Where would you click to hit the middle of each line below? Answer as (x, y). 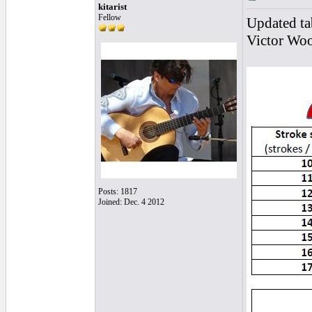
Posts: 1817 (118, 192)
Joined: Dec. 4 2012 (131, 202)
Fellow (110, 17)
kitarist (112, 7)
